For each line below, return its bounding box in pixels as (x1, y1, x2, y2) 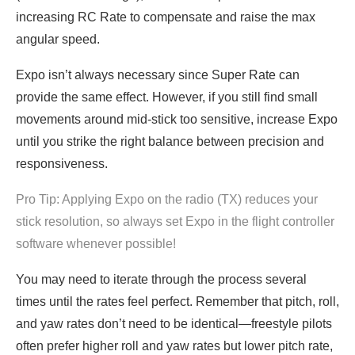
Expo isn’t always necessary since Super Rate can (16, 68, 300, 82)
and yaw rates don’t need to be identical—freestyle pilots (16, 317, 332, 331)
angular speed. (16, 32, 100, 47)
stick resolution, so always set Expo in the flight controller (16, 215, 334, 229)
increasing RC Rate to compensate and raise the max (16, 10, 315, 25)
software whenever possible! (16, 237, 176, 251)
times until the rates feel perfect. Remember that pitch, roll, (16, 295, 339, 309)
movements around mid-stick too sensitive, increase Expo (16, 113, 338, 127)
